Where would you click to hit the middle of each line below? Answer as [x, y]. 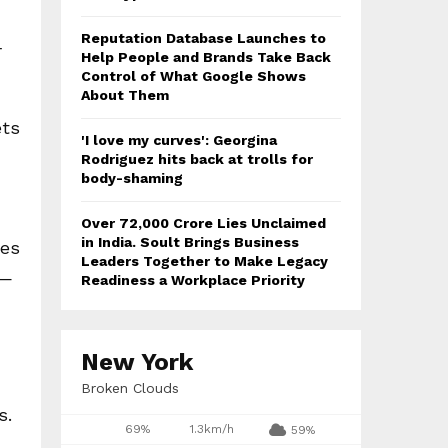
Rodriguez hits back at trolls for [197, 159]
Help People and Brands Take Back [206, 57]
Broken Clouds [130, 388]
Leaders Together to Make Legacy [204, 261]
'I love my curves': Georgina [179, 140]
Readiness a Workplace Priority [193, 280]
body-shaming [132, 178]
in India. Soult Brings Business [190, 242]
